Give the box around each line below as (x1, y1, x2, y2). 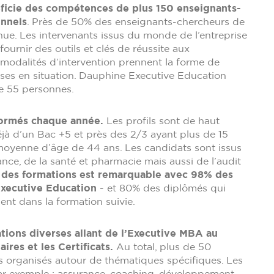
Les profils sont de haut (103, 116, 220, 126)
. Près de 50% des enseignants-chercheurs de (27, 17, 245, 27)
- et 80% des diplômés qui (97, 183, 226, 193)
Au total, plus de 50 (113, 242, 211, 252)
